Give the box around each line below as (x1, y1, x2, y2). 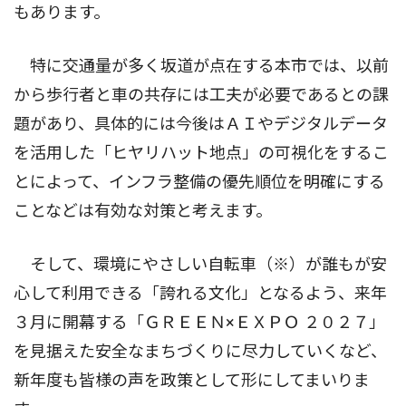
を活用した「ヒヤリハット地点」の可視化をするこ (14, 143, 389, 163)
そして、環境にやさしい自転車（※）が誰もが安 (14, 255, 387, 275)
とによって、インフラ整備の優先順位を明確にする (14, 172, 385, 192)
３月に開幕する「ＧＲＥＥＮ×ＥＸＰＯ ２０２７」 (14, 313, 385, 333)
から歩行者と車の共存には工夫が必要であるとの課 (14, 85, 389, 105)
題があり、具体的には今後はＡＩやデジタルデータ (14, 114, 388, 134)
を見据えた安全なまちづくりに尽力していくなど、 (14, 342, 387, 362)
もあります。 (14, 3, 110, 23)
